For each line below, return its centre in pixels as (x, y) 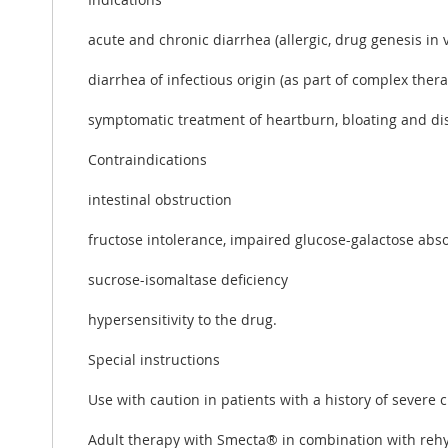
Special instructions (154, 359)
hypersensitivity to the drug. (182, 319)
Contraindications (147, 159)
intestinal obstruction (160, 199)
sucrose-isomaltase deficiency (188, 279)
